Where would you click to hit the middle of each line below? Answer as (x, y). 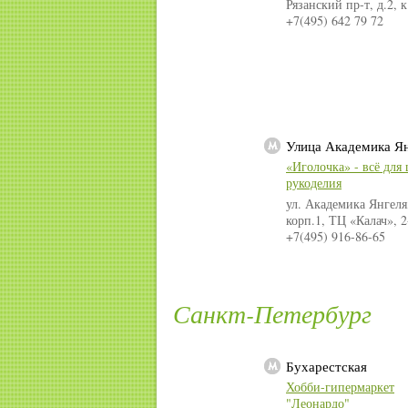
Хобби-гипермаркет (340, 387)
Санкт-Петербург (272, 314)
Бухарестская (326, 367)
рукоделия (314, 183)
